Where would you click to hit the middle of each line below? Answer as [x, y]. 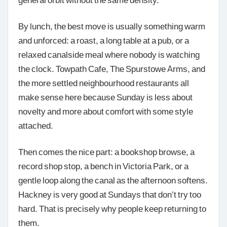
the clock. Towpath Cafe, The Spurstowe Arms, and [112, 68]
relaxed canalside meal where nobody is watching [109, 54]
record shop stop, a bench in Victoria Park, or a [103, 165]
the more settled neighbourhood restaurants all [104, 82]
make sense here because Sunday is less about [105, 97]
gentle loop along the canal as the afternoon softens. [113, 180]
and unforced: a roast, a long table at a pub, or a [104, 40]
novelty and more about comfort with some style [106, 111]
